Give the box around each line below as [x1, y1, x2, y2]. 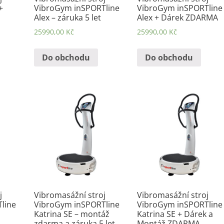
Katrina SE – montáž [33, 208, 109, 220]
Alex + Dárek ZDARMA [137, 12, 218, 23]
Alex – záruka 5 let [33, 12, 101, 23]
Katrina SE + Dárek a [137, 208, 213, 220]
